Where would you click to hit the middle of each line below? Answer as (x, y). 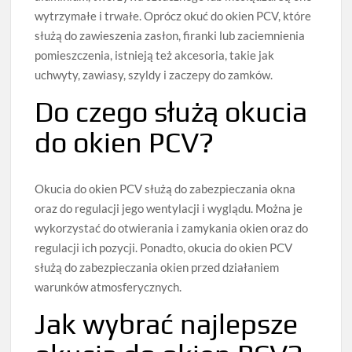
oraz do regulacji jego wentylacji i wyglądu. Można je (169, 209)
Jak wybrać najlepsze (167, 324)
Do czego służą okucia (171, 112)
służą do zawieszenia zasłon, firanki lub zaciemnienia (170, 36)
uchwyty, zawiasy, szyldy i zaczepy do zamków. (154, 75)
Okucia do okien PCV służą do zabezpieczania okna (165, 189)
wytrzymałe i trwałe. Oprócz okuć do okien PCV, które (173, 16)
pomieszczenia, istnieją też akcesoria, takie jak (155, 55)
